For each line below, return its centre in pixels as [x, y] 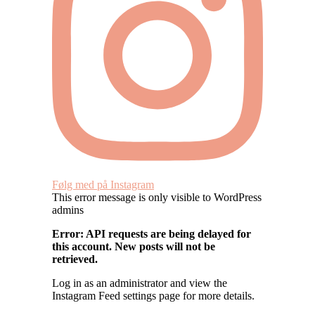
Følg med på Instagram [103, 184]
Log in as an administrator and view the [140, 283]
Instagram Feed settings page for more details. [153, 295]
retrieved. [75, 259]
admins [68, 210]
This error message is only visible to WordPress [157, 197]
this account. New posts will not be [134, 246]
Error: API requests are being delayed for [152, 233]
